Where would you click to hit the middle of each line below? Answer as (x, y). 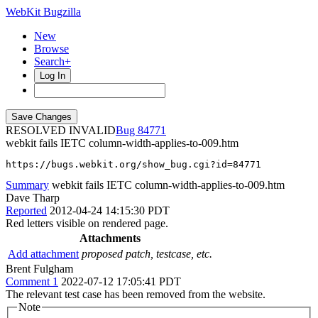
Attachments (110, 238)
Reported (26, 210)
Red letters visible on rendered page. (87, 223)
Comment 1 (32, 281)
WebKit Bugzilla (43, 12)
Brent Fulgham (39, 269)
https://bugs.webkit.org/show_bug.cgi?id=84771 (133, 164)
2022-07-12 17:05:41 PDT (121, 281)
